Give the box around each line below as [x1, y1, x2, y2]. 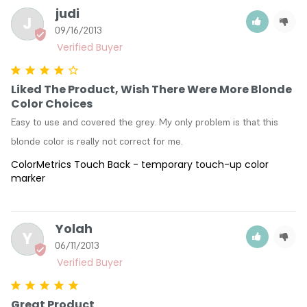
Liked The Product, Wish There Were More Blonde [11, 81, 292, 97]
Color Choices [11, 95, 93, 112]
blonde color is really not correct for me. [11, 134, 183, 147]
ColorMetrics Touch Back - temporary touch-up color [11, 157, 269, 171]
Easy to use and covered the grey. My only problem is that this [11, 115, 278, 128]
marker [11, 171, 45, 185]
